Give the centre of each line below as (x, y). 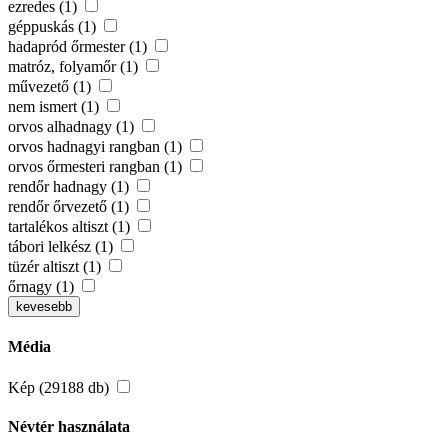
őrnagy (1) (43, 286)
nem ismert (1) (55, 106)
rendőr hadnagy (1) (70, 186)
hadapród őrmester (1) (79, 46)
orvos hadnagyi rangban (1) (97, 146)
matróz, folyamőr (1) (75, 66)
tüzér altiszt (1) (56, 266)
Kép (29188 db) (60, 388)
